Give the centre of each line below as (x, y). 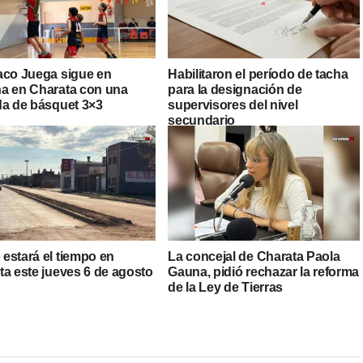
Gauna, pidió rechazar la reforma (264, 272)
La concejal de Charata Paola (254, 257)
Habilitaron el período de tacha (258, 75)
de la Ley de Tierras (225, 288)
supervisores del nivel (233, 105)
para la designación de (235, 90)
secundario (202, 121)
